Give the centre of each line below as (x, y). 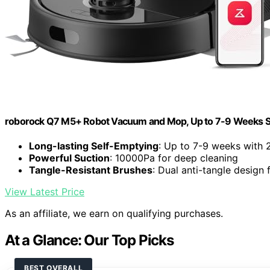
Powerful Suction (69, 158)
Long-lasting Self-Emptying (94, 146)
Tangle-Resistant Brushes (91, 170)
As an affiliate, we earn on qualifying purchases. (114, 214)
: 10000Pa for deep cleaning (174, 158)
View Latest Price (45, 192)
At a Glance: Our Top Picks (89, 240)
